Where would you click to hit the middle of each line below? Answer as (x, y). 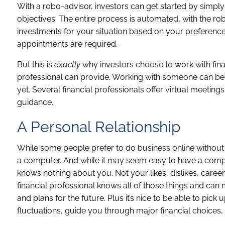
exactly (68, 64)
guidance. (35, 102)
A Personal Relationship (99, 127)
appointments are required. (68, 44)
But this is (36, 64)
